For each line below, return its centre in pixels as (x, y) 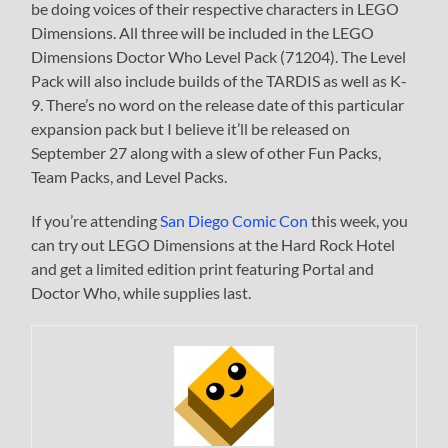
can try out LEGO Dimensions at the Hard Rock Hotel (213, 244)
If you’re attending (96, 220)
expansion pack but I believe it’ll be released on (191, 128)
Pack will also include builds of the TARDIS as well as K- (219, 80)
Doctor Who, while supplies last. (141, 292)
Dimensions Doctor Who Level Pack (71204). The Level (219, 56)
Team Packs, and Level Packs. (129, 176)
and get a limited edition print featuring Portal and (203, 268)
